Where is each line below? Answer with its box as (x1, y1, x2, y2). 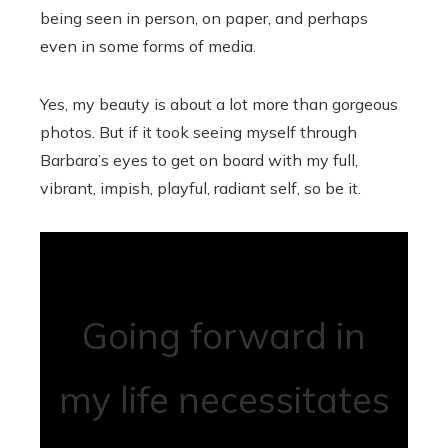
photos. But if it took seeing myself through (40, 122, 357, 142)
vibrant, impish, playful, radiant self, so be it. (40, 178, 361, 198)
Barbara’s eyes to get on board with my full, (40, 150, 358, 170)
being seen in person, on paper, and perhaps (40, 8, 368, 28)
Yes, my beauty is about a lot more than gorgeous (40, 94, 398, 114)
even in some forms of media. (40, 36, 256, 56)
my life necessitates (58, 377, 390, 422)
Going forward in (82, 313, 366, 358)
